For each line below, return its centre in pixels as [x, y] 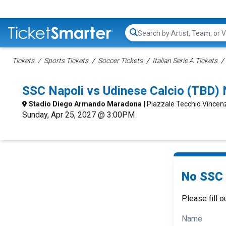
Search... [152, 38]
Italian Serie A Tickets [185, 61]
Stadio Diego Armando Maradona [85, 104]
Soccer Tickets [120, 61]
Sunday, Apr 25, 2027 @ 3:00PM [78, 115]
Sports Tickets [66, 61]
